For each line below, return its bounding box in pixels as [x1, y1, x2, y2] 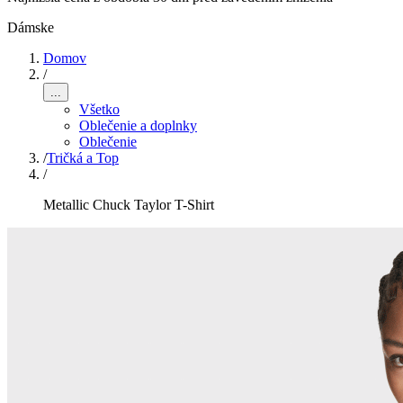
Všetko [79, 102, 120, 117]
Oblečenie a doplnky [79, 118, 197, 133]
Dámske [7, 20, 54, 35]
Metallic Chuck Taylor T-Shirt [43, 197, 214, 212]
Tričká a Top [47, 150, 119, 166]
